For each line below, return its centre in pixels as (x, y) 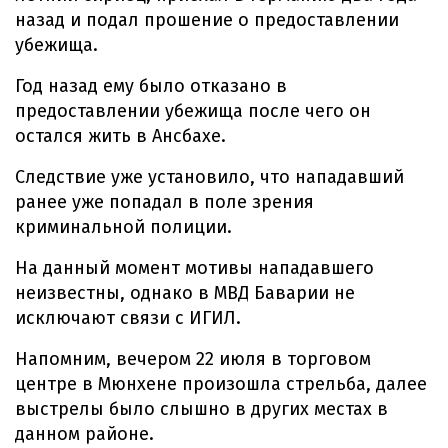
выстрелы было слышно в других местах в (201, 409)
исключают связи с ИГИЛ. (128, 318)
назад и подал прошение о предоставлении (207, 20)
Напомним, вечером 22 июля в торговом (193, 359)
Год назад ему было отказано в (151, 86)
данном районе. (84, 434)
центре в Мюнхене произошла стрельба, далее (221, 384)
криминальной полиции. (123, 227)
